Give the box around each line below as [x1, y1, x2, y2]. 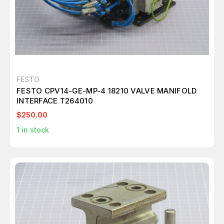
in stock [19, 125, 49, 134]
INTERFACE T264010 [16, 96, 93, 105]
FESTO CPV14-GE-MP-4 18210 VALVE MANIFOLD [16, 86, 197, 95]
